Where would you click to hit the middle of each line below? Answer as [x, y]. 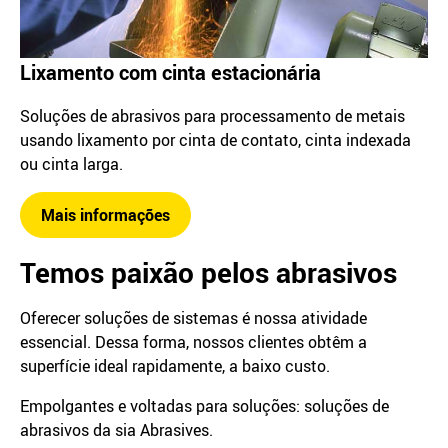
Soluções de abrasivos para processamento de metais [212, 115]
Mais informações [105, 214]
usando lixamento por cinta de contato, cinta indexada [215, 139]
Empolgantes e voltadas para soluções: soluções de [204, 405]
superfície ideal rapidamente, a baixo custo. [175, 365]
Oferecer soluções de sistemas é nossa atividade [193, 317]
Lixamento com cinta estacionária [170, 72]
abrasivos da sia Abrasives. [116, 429]
